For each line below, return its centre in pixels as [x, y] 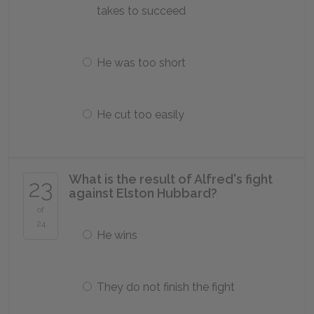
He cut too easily [141, 115]
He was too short [141, 63]
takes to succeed [141, 11]
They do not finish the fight [166, 287]
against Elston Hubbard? [143, 193]
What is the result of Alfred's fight [171, 179]
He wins [117, 235]
